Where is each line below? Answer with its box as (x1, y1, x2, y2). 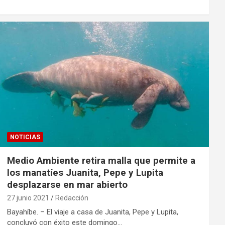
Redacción (55, 194, 88, 202)
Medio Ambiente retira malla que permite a (7, 155, 195, 167)
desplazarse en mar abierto (7, 179, 128, 191)
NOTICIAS (10, 134, 40, 141)
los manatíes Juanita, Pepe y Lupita (7, 167, 163, 179)
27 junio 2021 (7, 194, 49, 202)
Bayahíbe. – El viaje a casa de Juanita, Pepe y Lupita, (7, 207, 178, 217)
